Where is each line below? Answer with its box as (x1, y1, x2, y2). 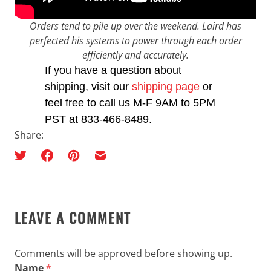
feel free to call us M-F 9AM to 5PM (45, 97, 215, 109)
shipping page (132, 80, 200, 93)
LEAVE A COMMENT (15, 206, 131, 228)
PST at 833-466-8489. (45, 113, 152, 125)
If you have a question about (45, 64, 181, 76)
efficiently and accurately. (82, 48, 189, 62)
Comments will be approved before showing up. (15, 247, 232, 260)
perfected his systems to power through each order (29, 34, 242, 47)
